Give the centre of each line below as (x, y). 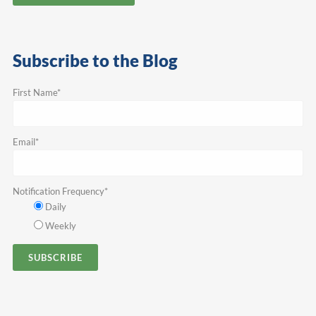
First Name (35, 93)
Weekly (60, 226)
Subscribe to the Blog (95, 61)
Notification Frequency (58, 192)
